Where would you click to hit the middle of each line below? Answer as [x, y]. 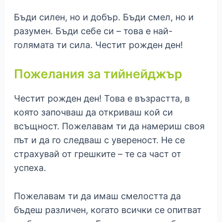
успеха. [30, 167]
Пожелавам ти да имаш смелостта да [97, 196]
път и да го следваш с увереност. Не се [99, 140]
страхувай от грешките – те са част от [97, 154]
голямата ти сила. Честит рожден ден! [98, 45]
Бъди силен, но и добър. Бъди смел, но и [104, 17]
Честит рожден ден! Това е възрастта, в [102, 98]
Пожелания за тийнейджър [98, 74]
